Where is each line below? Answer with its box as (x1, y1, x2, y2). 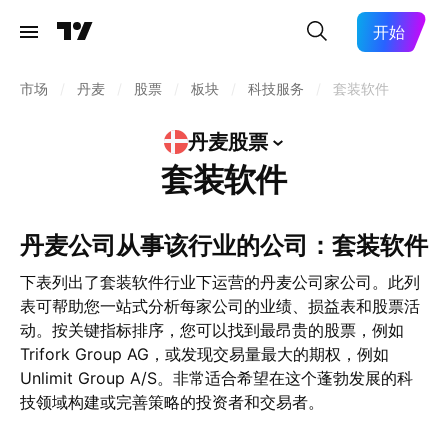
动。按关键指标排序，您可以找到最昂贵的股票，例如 (20, 320, 404, 340)
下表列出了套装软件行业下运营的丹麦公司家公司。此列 (20, 272, 420, 292)
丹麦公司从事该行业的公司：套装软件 (44, 231, 428, 260)
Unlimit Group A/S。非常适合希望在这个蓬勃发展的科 (20, 368, 413, 388)
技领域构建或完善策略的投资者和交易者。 (20, 392, 324, 412)
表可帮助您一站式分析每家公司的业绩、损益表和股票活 (20, 296, 420, 316)
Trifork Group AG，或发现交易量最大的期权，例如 (20, 344, 389, 364)
